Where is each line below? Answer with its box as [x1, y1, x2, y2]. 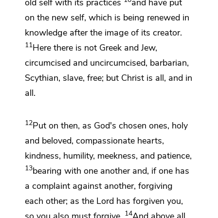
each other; [25, 195, 70, 207]
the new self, [37, 11, 89, 23]
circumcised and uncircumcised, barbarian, [25, 56, 189, 69]
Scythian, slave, [25, 72, 85, 84]
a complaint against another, [25, 180, 138, 192]
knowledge [25, 26, 70, 38]
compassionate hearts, [76, 134, 164, 146]
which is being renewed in [89, 11, 189, 23]
